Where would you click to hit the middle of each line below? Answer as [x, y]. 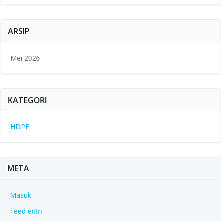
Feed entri [26, 211]
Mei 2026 [25, 58]
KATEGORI [27, 100]
